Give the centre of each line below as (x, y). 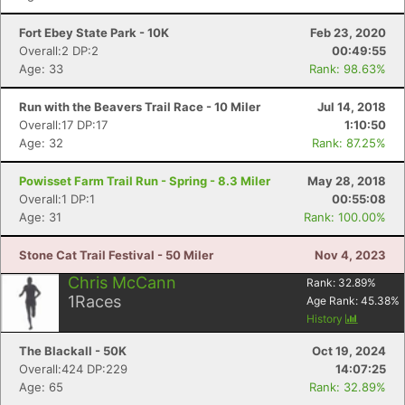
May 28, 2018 (347, 181)
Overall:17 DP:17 (63, 125)
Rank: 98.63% (348, 69)
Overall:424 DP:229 (73, 369)
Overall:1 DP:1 (57, 199)
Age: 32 (41, 143)
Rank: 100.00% (345, 217)
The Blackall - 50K (73, 351)
